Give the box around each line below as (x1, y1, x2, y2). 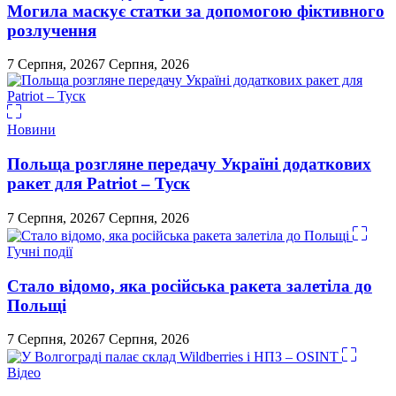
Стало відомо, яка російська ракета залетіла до (7, 276, 372, 295)
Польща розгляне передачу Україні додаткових (7, 155, 371, 174)
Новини (7, 122, 56, 138)
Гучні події (7, 243, 72, 259)
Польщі (7, 295, 66, 315)
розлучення (7, 20, 96, 40)
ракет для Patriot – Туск (7, 174, 190, 194)
